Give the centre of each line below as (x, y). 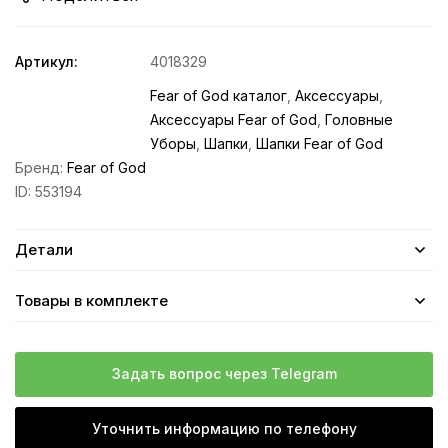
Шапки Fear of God (319, 143)
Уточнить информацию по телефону (224, 428)
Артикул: (46, 61)
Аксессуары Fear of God (233, 119)
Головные (359, 119)
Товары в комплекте (91, 300)
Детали (44, 249)
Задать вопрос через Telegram (224, 373)
